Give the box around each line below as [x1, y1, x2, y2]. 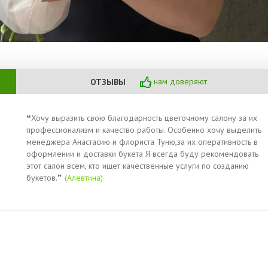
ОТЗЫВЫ [90, 76, 126, 87]
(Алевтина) [65, 172, 103, 184]
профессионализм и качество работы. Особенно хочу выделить [26, 124, 262, 136]
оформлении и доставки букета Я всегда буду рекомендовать [26, 148, 259, 160]
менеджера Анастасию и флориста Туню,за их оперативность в [26, 136, 258, 148]
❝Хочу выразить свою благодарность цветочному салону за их [26, 112, 258, 124]
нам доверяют [151, 76, 207, 87]
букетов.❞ [26, 172, 65, 184]
